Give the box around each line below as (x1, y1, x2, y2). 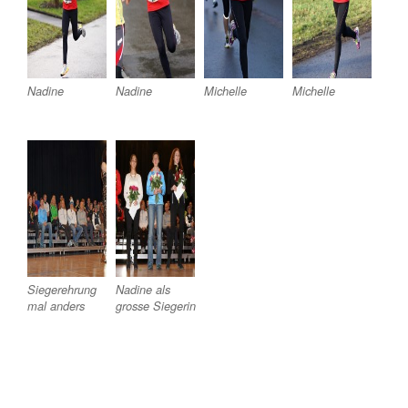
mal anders (27, 297, 85, 314)
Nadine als (116, 280, 170, 298)
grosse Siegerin (116, 297, 196, 314)
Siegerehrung (27, 280, 97, 298)
